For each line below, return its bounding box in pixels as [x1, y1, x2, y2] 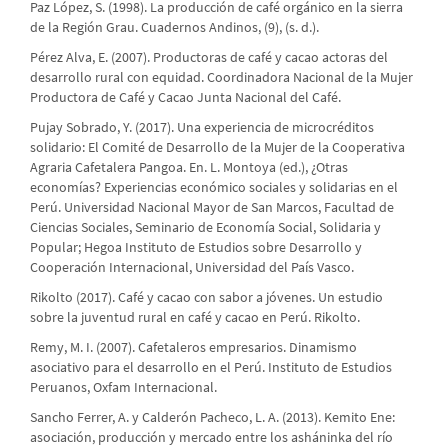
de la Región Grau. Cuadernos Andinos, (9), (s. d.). [30, 18, 319, 37]
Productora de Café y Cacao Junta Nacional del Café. [30, 88, 341, 107]
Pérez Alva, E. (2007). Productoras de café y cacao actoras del [30, 48, 388, 67]
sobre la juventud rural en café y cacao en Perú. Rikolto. [30, 308, 360, 327]
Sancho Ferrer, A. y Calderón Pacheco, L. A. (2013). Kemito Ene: [30, 408, 395, 427]
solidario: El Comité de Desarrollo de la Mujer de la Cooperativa [30, 138, 405, 157]
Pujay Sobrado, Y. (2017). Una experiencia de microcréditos [30, 118, 374, 137]
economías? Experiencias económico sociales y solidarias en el [30, 178, 398, 197]
